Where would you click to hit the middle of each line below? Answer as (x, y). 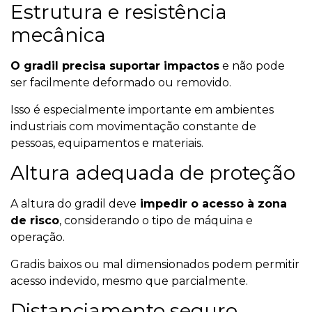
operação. (38, 237)
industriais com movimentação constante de (133, 126)
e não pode (252, 66)
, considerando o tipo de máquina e (156, 221)
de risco (35, 221)
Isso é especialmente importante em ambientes (142, 109)
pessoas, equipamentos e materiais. (107, 143)
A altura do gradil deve (73, 204)
